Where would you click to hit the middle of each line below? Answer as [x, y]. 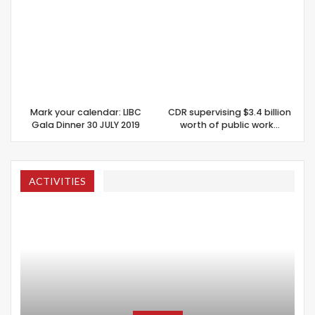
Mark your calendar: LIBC [85, 112]
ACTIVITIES [57, 181]
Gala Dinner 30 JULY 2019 [85, 124]
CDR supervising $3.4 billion [230, 112]
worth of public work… [230, 124]
